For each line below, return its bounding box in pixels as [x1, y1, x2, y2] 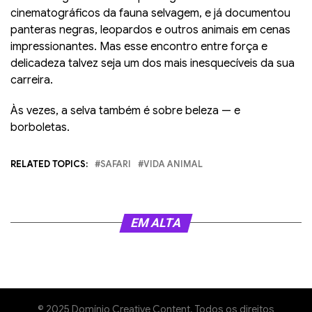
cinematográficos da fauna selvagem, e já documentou [10, 6, 290, 20]
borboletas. [10, 120, 70, 134]
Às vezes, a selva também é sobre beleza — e [10, 103, 240, 118]
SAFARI [100, 158, 131, 170]
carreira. [10, 72, 53, 87]
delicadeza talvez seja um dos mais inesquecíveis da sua [10, 56, 295, 70]
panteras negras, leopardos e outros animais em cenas [10, 22, 290, 37]
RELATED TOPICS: [10, 158, 88, 170]
